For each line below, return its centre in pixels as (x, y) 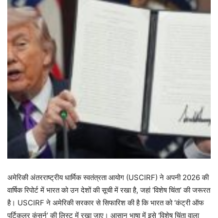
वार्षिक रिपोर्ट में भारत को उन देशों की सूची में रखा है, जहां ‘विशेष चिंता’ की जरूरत (109, 190)
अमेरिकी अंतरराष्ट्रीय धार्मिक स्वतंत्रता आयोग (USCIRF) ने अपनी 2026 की (108, 178)
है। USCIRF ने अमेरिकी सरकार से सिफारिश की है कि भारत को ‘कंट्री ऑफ (106, 203)
